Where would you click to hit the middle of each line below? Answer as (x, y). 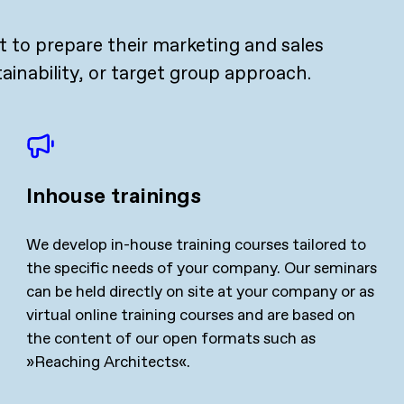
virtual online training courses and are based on (191, 315)
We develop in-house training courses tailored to (197, 245)
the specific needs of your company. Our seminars (202, 268)
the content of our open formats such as (171, 339)
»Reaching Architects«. (109, 362)
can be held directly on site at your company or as (201, 292)
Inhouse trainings (114, 196)
